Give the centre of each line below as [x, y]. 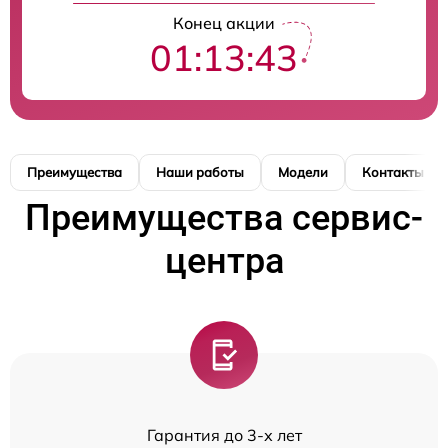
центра [224, 261]
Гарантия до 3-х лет [224, 435]
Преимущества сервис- [224, 218]
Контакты [393, 172]
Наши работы [200, 172]
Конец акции [224, 23]
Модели [303, 172]
